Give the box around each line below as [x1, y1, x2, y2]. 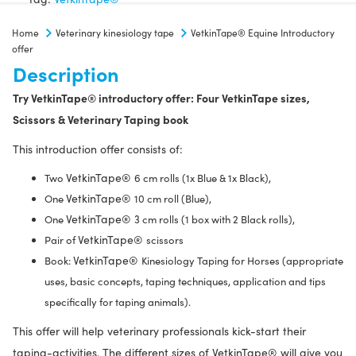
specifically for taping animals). [44, 295, 191, 309]
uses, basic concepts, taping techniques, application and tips [44, 274, 326, 288]
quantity [15, 6, 58, 21]
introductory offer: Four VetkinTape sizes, [99, 90, 310, 106]
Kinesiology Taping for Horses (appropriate [141, 253, 343, 268]
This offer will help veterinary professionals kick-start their [13, 323, 306, 339]
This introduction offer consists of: [13, 141, 183, 157]
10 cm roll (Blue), [134, 192, 211, 206]
